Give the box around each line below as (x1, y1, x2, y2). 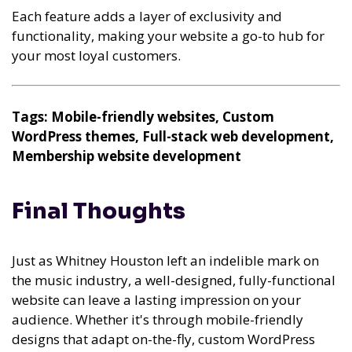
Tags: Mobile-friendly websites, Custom (12, 107, 274, 126)
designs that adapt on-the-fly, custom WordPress (12, 330, 315, 349)
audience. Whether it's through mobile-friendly (12, 310, 303, 329)
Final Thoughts (12, 197, 185, 225)
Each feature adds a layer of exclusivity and (12, 6, 282, 25)
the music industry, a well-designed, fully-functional (12, 271, 335, 290)
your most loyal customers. (12, 46, 181, 64)
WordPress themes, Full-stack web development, (12, 126, 334, 145)
